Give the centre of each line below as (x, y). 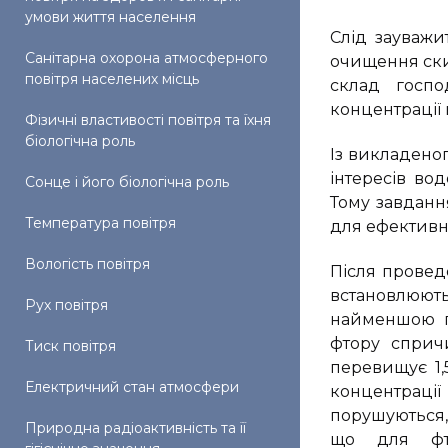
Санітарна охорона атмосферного (146, 58)
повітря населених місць (112, 79)
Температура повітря (100, 223)
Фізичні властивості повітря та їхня (148, 120)
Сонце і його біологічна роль (127, 182)
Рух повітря (66, 305)
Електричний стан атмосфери (132, 387)
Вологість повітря (87, 264)
